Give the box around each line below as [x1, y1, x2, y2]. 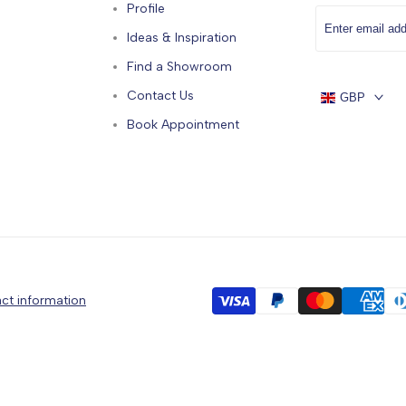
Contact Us [126, 88, 194, 104]
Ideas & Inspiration [126, 30, 237, 46]
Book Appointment [126, 117, 239, 133]
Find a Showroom [126, 59, 232, 75]
